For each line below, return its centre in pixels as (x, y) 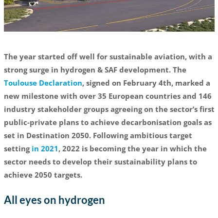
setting (18, 148)
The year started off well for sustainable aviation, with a (108, 56)
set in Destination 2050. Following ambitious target (98, 135)
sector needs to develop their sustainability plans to (100, 161)
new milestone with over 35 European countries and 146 (108, 96)
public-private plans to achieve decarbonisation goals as (108, 122)
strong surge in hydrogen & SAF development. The (95, 69)
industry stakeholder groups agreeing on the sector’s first (109, 109)
